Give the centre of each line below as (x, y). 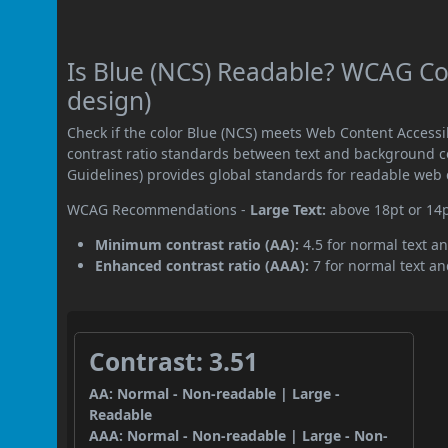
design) (109, 100)
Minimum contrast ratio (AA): (197, 244)
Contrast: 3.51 (174, 361)
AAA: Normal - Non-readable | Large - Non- (239, 435)
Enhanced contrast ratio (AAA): (202, 265)
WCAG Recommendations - (159, 209)
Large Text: (288, 209)
